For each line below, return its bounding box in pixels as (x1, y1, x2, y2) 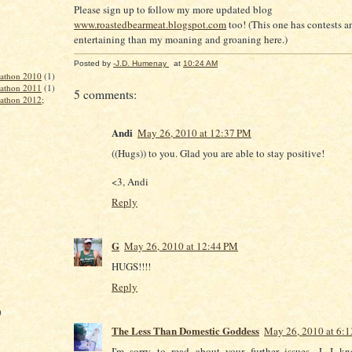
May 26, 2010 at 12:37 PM (137, 125, 251, 140)
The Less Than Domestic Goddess (112, 322, 259, 338)
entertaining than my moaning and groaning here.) (74, 32, 288, 47)
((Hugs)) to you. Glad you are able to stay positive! (112, 145, 324, 160)
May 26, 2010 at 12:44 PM (124, 238, 238, 253)
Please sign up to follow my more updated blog (74, 2, 273, 17)
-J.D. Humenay (113, 58, 167, 68)
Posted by (74, 58, 113, 68)
